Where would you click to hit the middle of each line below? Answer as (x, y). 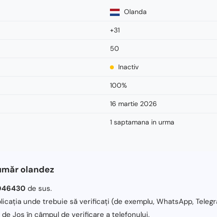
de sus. (39, 188)
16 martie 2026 (133, 103)
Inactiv (127, 67)
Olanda (134, 11)
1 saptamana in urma (142, 122)
